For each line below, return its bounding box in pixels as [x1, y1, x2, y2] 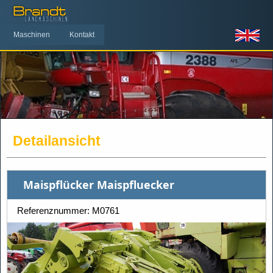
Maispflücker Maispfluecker [23, 177, 174, 192]
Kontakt [69, 30, 94, 39]
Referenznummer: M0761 [17, 205, 119, 216]
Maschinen [13, 30, 50, 39]
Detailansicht [13, 133, 101, 149]
